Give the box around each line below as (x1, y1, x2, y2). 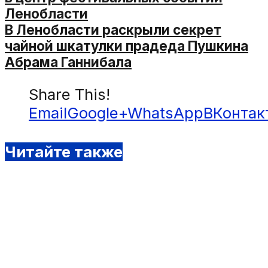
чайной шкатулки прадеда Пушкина (5, 37, 248, 54)
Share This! (29, 85, 110, 104)
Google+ (67, 103, 127, 123)
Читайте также (5, 142, 123, 162)
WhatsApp (127, 103, 203, 123)
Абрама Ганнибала (5, 53, 132, 70)
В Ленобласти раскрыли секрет (5, 21, 221, 38)
